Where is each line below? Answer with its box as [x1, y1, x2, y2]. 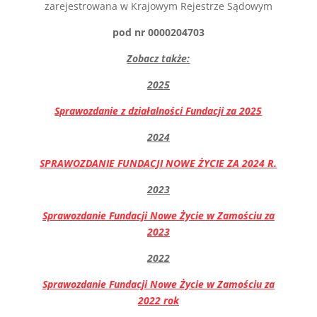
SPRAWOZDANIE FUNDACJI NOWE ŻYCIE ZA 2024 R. [40, 156, 277, 170]
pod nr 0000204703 [112, 25, 204, 39]
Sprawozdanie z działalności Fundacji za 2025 [54, 104, 263, 117]
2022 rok [137, 294, 179, 307]
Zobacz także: [127, 52, 190, 65]
